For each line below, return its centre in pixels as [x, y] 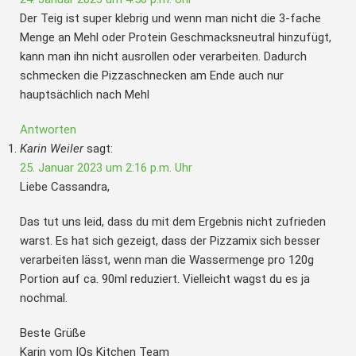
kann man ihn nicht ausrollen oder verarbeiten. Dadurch [163, 56]
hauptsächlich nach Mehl [85, 94]
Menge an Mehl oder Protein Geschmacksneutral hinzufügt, [176, 37]
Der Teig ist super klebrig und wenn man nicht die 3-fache [170, 18]
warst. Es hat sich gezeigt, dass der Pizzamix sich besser [170, 240]
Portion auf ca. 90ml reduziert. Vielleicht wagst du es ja [165, 279]
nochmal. [44, 298]
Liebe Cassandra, [65, 186]
